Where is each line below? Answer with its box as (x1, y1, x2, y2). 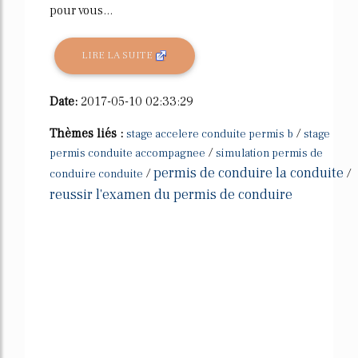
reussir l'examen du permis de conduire (50, 185, 292, 204)
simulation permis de (216, 145, 323, 161)
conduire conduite (50, 166, 143, 181)
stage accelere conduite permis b (126, 126, 293, 141)
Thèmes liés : (50, 125, 126, 141)
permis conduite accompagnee (50, 145, 205, 161)
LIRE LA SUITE (82, 49, 156, 62)
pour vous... (50, 2, 113, 18)
